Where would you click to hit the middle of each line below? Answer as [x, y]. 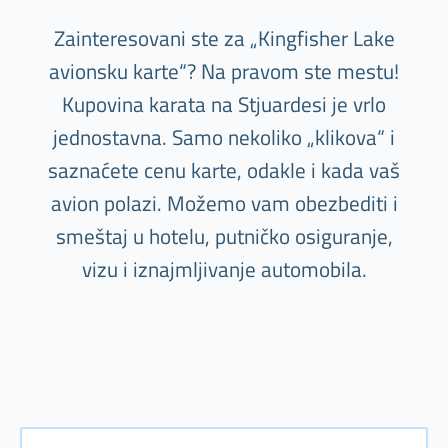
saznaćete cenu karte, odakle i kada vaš [224, 170]
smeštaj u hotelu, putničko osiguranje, [224, 236]
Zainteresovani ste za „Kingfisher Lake [224, 38]
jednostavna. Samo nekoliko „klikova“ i [224, 137]
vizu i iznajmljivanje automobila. [224, 269]
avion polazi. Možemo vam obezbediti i [224, 203]
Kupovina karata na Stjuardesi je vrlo [224, 104]
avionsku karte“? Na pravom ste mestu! [224, 71]
